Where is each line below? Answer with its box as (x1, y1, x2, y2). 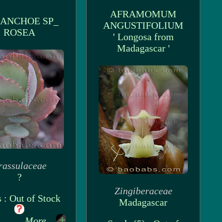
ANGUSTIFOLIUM (103, 20, 183, 31)
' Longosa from (112, 31, 174, 42)
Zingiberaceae (114, 185, 172, 196)
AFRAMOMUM (110, 8, 176, 19)
